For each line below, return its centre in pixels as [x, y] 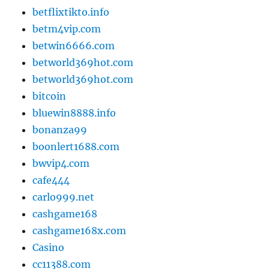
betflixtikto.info [71, 12]
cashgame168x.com [80, 231]
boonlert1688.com [76, 147]
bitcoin [50, 96]
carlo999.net [64, 197]
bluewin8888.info [74, 113]
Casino [49, 248]
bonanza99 [60, 130]
